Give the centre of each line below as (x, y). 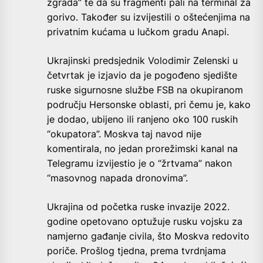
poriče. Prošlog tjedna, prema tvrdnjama (136, 250)
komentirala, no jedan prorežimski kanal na (142, 148)
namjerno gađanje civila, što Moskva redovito (148, 236)
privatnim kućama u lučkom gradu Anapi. (138, 31)
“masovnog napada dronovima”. (117, 178)
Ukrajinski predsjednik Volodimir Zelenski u (142, 60)
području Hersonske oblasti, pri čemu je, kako (149, 104)
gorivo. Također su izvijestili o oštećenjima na (149, 17)
